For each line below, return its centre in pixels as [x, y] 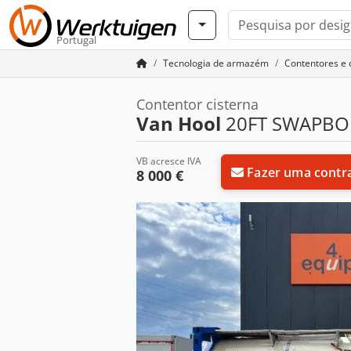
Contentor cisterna [197, 104]
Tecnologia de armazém [216, 63]
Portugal [76, 40]
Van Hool [179, 123]
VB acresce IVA [169, 161]
